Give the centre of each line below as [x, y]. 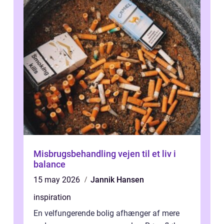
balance [49, 164]
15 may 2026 [58, 180]
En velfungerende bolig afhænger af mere [106, 213]
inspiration [52, 197]
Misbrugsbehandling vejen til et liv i [76, 154]
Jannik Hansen [117, 180]
